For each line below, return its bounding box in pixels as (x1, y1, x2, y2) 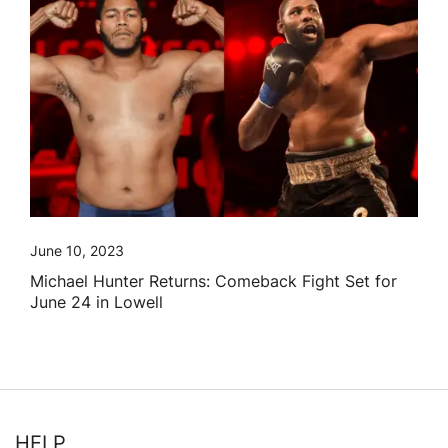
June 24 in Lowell (30, 292, 163, 313)
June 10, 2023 (30, 242, 124, 260)
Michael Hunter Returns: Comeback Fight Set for (30, 271, 397, 292)
